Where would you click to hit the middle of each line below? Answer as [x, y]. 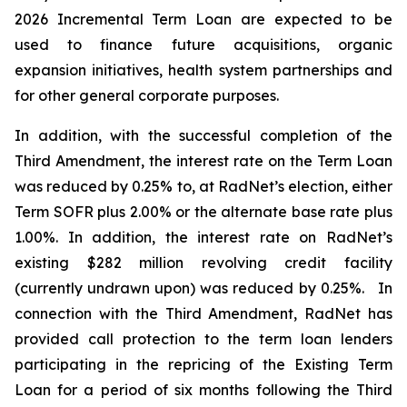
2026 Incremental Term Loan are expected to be [203, 19]
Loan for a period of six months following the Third [203, 390]
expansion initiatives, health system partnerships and [203, 70]
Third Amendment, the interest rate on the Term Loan [203, 161]
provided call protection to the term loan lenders [203, 339]
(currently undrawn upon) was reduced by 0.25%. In [203, 288]
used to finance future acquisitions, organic [203, 45]
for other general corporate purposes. [147, 95]
